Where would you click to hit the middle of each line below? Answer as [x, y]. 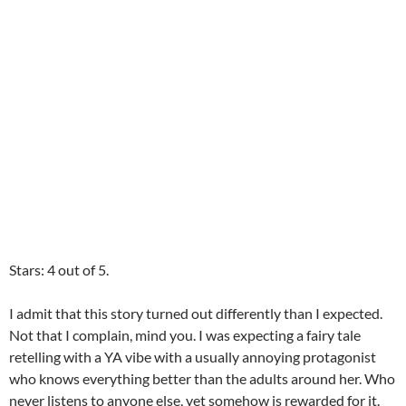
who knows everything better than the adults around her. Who [202, 378]
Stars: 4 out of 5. [59, 269]
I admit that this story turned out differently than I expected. [196, 313]
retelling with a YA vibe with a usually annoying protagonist [193, 356]
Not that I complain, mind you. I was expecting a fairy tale [185, 334]
